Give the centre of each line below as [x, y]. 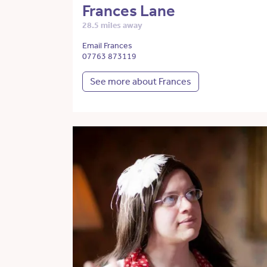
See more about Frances [141, 82]
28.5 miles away [112, 26]
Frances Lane [129, 11]
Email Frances [107, 46]
